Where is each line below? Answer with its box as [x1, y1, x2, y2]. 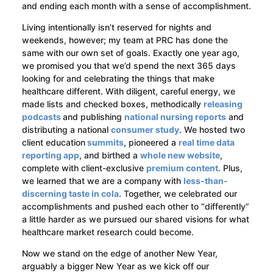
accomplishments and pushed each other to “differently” [21, 201, 249, 212]
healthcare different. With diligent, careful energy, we [21, 86, 235, 97]
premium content [146, 163, 218, 174]
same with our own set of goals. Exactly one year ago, [21, 48, 239, 58]
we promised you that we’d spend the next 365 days [21, 60, 236, 71]
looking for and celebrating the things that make [21, 73, 214, 84]
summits [87, 137, 124, 148]
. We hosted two [179, 124, 245, 135]
